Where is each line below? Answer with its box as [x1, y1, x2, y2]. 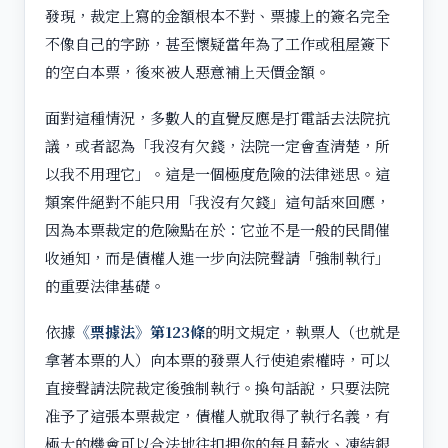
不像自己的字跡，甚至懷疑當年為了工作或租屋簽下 [45, 32, 390, 54]
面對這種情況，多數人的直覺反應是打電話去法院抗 [45, 106, 390, 128]
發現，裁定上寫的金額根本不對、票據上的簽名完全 [45, 4, 390, 26]
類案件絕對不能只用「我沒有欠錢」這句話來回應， [45, 190, 390, 212]
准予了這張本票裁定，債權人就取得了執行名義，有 [45, 404, 390, 426]
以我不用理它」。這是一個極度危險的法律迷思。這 [45, 162, 390, 184]
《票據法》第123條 [75, 320, 205, 342]
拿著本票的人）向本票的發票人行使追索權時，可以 [45, 348, 390, 370]
